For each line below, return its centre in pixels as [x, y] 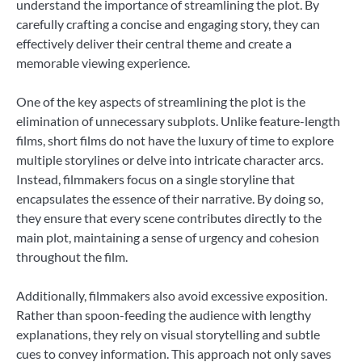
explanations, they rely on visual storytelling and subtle [168, 335]
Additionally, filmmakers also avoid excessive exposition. [172, 296]
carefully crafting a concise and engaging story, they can [168, 23]
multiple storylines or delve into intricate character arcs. [170, 160]
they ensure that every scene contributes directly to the [169, 218]
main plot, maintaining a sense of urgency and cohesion [168, 237]
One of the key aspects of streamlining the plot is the [161, 101]
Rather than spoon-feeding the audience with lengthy [164, 315]
